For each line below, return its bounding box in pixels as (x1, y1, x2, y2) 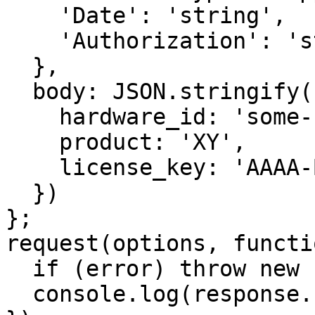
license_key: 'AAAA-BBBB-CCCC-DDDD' (6, 155, 59, 180)
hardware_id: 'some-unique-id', (6, 104, 59, 129)
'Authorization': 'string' (6, 28, 59, 53)
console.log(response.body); (6, 281, 32, 307)
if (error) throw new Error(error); (6, 256, 32, 281)
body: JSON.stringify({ (6, 79, 32, 104)
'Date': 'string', (6, 3, 59, 28)
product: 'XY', (6, 129, 59, 155)
